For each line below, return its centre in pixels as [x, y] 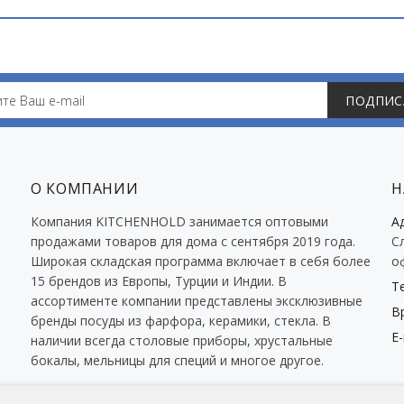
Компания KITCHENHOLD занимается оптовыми [179, 222]
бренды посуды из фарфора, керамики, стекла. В [180, 321]
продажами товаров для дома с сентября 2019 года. [193, 242]
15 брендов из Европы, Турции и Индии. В [158, 281]
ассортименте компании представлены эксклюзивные [196, 301]
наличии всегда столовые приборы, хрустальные [181, 341]
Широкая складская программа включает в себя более [200, 262]
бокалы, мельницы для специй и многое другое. [177, 361]
